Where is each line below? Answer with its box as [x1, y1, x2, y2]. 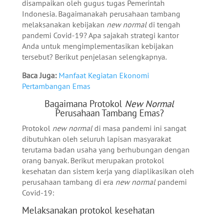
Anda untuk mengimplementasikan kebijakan [22, 41, 174, 51]
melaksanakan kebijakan [22, 19, 107, 29]
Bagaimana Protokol [44, 97, 125, 109]
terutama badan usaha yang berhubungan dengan [22, 144, 190, 154]
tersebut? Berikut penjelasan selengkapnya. [22, 51, 167, 62]
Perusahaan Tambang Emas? [55, 107, 164, 119]
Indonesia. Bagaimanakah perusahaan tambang [22, 8, 180, 19]
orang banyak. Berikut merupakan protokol [22, 155, 164, 165]
